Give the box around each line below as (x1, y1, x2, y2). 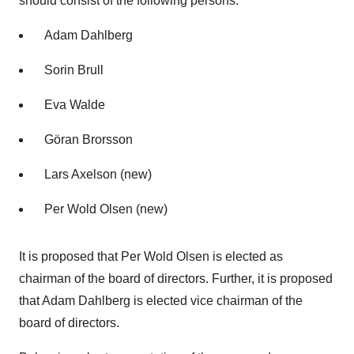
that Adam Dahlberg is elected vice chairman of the (19, 294, 303, 307)
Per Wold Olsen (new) (44, 202, 168, 216)
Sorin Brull (44, 63, 104, 77)
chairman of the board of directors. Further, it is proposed (19, 272, 333, 285)
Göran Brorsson (44, 133, 133, 146)
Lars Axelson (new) (44, 168, 152, 181)
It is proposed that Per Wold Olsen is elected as (19, 250, 283, 263)
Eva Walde (44, 98, 105, 111)
